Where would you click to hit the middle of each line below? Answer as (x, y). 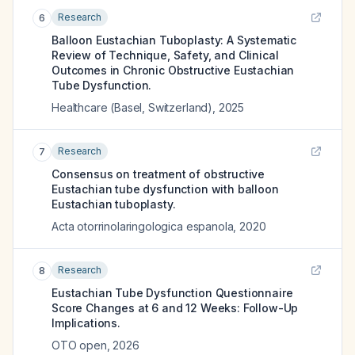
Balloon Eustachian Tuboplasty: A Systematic (174, 40)
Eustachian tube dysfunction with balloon (165, 189)
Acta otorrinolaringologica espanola (143, 226)
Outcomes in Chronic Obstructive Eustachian (173, 70)
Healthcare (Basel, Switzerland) (132, 107)
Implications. (86, 323)
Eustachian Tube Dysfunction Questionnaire (172, 293)
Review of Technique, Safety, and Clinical (165, 55)
